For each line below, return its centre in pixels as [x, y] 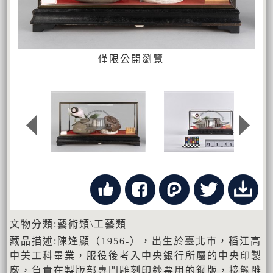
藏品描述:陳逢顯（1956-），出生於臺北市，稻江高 [136, 241]
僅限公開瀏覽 [131, 58]
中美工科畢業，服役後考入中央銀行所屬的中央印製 [136, 255]
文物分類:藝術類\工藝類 [68, 224]
